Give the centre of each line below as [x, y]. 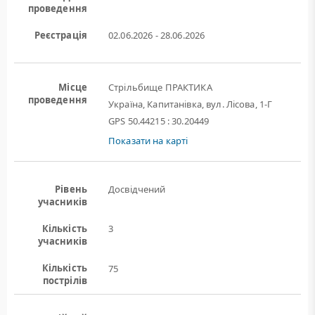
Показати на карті [148, 141]
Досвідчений [137, 189]
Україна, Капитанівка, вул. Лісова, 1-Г [191, 104]
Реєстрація [60, 35]
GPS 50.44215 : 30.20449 [159, 121]
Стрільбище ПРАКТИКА [160, 87]
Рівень [71, 189]
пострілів [65, 281]
